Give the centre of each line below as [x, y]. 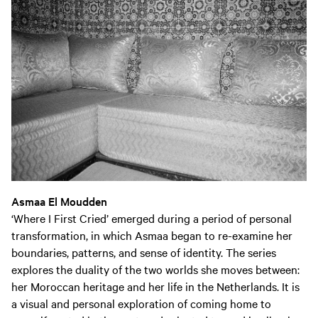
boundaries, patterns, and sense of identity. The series [144, 252]
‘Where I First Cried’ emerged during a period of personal [152, 218]
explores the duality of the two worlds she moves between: [155, 269]
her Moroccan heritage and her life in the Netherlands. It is [155, 286]
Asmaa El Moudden [59, 201]
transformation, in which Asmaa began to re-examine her [152, 235]
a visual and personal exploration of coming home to [141, 303]
